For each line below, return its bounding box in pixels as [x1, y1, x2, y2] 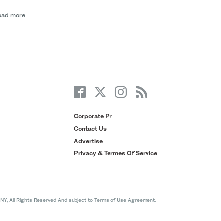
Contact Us [74, 125, 107, 133]
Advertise [74, 137, 103, 145]
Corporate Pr [74, 112, 112, 120]
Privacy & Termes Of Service [74, 149, 157, 157]
